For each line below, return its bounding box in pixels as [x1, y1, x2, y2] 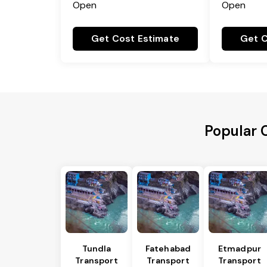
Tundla [82, 243, 111, 254]
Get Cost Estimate [91, 32, 179, 45]
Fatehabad [145, 243, 191, 254]
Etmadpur [218, 243, 262, 254]
